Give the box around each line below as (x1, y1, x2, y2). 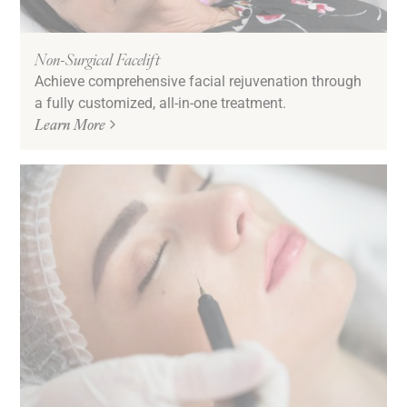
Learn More (35, 114, 106, 135)
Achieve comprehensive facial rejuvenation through (35, 71, 362, 91)
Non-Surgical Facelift (35, 47, 161, 71)
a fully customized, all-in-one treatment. (35, 93, 287, 113)
